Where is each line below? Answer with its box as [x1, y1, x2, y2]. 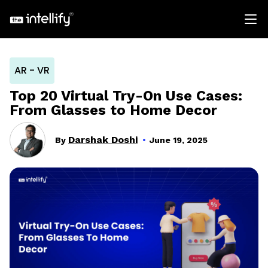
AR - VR [14, 63, 50, 77]
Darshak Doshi [68, 134, 138, 145]
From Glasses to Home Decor [10, 102, 217, 118]
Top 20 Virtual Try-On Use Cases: [10, 87, 242, 104]
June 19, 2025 [150, 135, 208, 145]
